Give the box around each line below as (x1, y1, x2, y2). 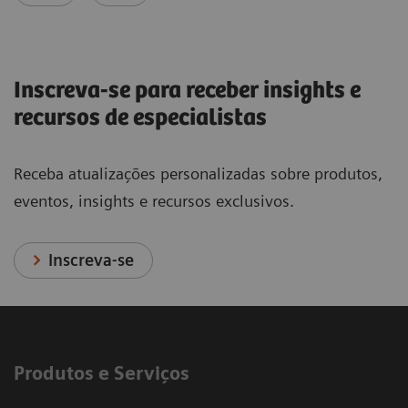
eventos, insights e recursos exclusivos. (14, 191, 294, 211)
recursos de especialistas (14, 105, 267, 132)
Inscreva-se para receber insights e (14, 77, 361, 105)
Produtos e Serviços (14, 362, 189, 385)
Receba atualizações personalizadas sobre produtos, (14, 164, 382, 184)
